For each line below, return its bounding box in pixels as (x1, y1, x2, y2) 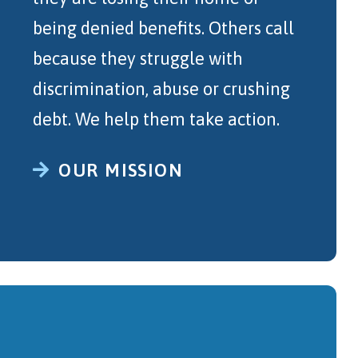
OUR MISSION (58, 160, 183, 181)
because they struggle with (32, 48, 243, 69)
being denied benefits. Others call (32, 18, 294, 38)
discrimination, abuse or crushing (32, 78, 290, 99)
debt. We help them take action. (32, 109, 280, 129)
